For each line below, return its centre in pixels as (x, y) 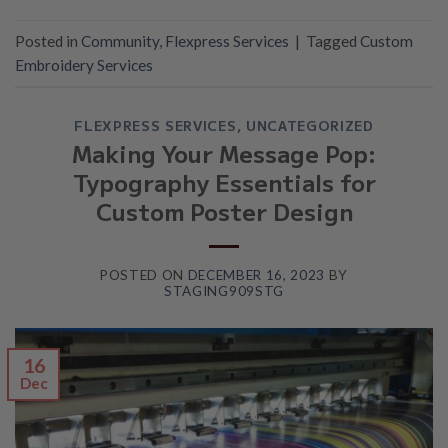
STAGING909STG (224, 291)
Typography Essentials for (224, 181)
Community (120, 41)
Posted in (48, 41)
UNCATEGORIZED (309, 125)
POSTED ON (143, 275)
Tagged (333, 41)
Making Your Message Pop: (224, 152)
